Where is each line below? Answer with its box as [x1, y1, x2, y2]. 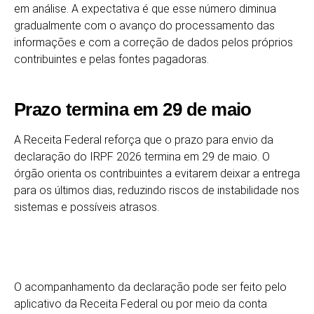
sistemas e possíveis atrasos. [14, 200, 159, 214]
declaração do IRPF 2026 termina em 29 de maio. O [14, 149, 270, 163]
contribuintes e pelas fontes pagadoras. [14, 52, 209, 66]
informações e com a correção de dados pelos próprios [14, 35, 293, 49]
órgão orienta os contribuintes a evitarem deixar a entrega [14, 166, 300, 180]
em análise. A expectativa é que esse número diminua [14, 1, 276, 15]
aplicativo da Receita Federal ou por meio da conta [14, 296, 267, 310]
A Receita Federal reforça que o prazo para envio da [14, 132, 273, 146]
